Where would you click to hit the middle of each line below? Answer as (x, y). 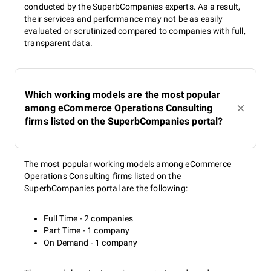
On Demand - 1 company (91, 243)
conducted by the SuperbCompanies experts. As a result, (132, 7)
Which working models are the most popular (123, 95)
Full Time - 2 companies (88, 218)
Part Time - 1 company (87, 230)
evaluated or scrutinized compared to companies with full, (135, 31)
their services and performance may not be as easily (123, 19)
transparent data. (58, 43)
